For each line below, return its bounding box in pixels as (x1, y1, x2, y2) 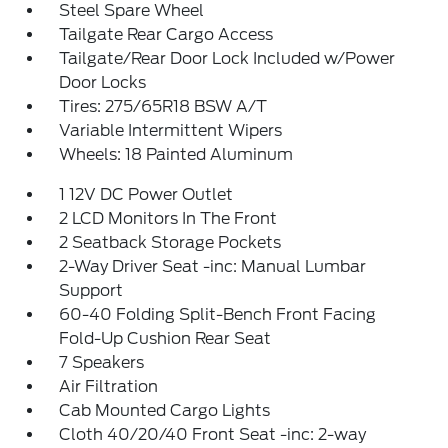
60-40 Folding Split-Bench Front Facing (59, 305, 377, 324)
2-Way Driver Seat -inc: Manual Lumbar (59, 257, 367, 276)
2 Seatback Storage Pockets (59, 233, 282, 252)
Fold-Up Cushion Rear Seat (59, 329, 272, 348)
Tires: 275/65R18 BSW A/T (59, 97, 268, 116)
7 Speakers (59, 353, 145, 372)
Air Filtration (59, 377, 159, 396)
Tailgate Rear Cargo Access (59, 25, 274, 44)
